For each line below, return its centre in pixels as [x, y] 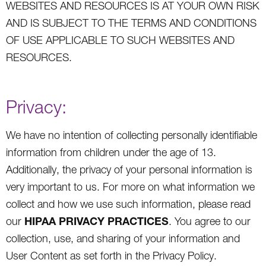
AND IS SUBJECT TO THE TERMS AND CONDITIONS [131, 23]
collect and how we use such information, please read [128, 204]
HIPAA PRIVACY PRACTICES [96, 221]
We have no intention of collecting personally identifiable [132, 135]
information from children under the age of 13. [111, 152]
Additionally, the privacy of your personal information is [129, 169]
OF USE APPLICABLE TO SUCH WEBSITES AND [120, 40]
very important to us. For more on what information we [130, 186]
